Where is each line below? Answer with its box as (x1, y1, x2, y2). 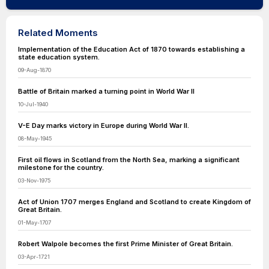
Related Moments (18, 27, 98, 38)
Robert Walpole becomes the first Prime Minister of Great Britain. (18, 240, 233, 248)
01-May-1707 (18, 219, 51, 226)
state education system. (18, 53, 100, 61)
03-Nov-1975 (18, 177, 51, 184)
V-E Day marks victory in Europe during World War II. (18, 121, 189, 130)
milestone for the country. (18, 163, 104, 172)
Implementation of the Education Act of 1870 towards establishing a (18, 45, 245, 53)
